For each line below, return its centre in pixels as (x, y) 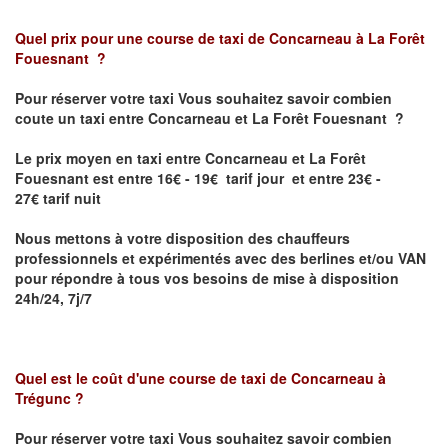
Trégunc (45, 398)
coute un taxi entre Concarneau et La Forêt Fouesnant (205, 118)
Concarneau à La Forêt (347, 38)
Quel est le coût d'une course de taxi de (153, 378)
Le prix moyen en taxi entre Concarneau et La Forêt (190, 158)
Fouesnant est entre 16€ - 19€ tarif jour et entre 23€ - (198, 178)
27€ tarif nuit (58, 198)
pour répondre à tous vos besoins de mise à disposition (207, 278)
